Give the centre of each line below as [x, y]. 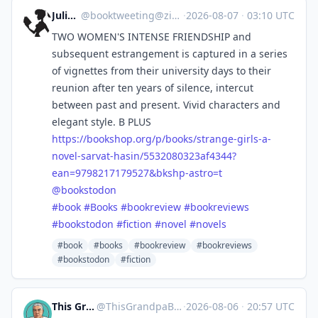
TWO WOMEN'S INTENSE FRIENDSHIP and [152, 37]
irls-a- [257, 139]
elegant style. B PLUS [102, 122]
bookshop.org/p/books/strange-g [165, 139]
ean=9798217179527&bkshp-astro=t [137, 173]
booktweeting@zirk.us [131, 15]
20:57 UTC [269, 306]
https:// [69, 139]
